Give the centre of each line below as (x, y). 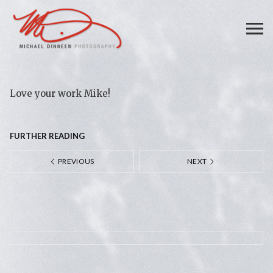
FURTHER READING (47, 136)
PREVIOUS (75, 161)
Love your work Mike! (60, 94)
